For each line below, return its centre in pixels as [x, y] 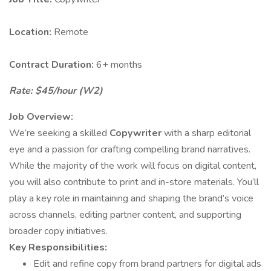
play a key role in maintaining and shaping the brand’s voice [131, 198]
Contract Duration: [53, 65]
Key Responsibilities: [58, 247]
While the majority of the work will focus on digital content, [133, 166]
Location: [31, 32]
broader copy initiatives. [58, 231]
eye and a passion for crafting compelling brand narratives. [130, 149]
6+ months [119, 65]
